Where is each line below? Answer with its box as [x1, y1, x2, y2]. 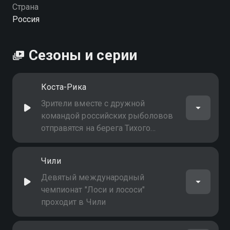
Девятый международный [41, 172, 145, 182]
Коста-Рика [41, 82, 86, 92]
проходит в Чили [41, 197, 106, 207]
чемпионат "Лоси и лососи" [41, 185, 145, 195]
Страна [12, 2, 39, 12]
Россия [12, 14, 40, 24]
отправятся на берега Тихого [41, 123, 151, 133]
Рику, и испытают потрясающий [41, 148, 165, 158]
